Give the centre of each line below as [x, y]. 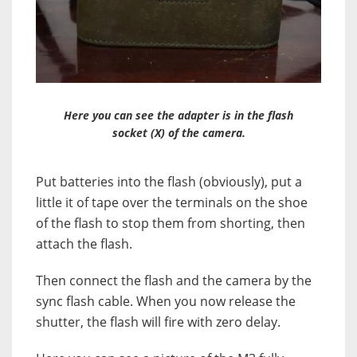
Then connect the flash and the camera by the [174, 281]
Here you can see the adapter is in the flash [178, 116]
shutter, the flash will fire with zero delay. [158, 322]
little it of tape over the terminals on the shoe [172, 203]
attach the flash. [84, 244]
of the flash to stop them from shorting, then [171, 224]
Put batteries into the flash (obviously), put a [169, 182]
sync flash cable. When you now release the [166, 302]
